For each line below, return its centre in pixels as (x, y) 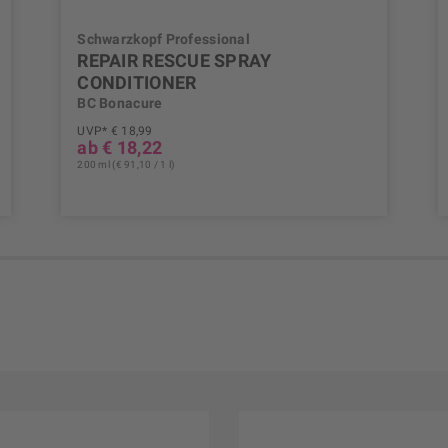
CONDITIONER (137, 83)
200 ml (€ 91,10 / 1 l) (126, 165)
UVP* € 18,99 (115, 131)
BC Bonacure (120, 103)
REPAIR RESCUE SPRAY (174, 61)
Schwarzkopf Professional (164, 39)
